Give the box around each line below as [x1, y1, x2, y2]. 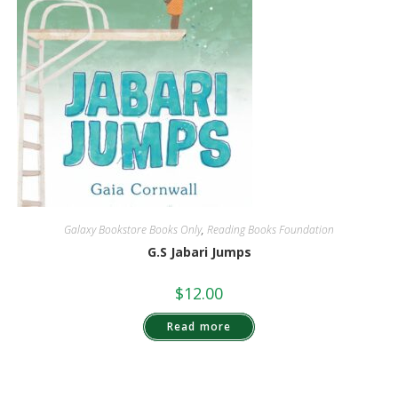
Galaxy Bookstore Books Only [64, 221, 202, 237]
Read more [166, 318, 232, 334]
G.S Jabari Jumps [147, 243, 251, 260]
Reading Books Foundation [207, 221, 334, 237]
